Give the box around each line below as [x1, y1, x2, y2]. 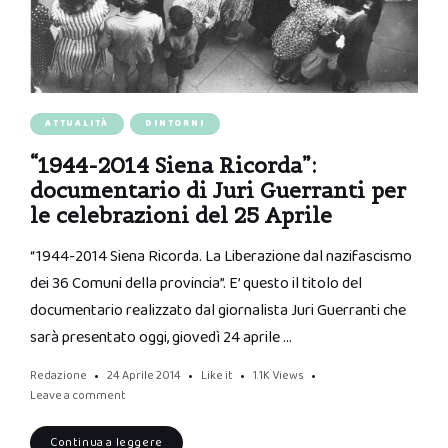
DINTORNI [145, 115, 205, 131]
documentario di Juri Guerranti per [30, 176, 406, 204]
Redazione [30, 365, 87, 385]
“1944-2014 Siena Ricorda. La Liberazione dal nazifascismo [30, 243, 412, 269]
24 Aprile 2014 [107, 365, 181, 385]
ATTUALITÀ [45, 115, 110, 131]
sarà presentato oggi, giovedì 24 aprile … [30, 324, 292, 350]
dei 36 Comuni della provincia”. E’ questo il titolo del [30, 270, 362, 296]
